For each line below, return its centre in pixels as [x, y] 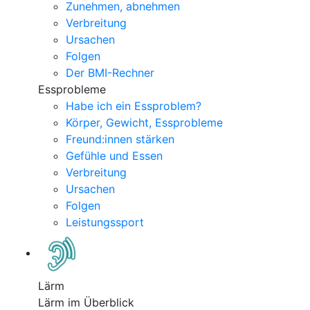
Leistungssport [105, 222]
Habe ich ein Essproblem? [134, 106]
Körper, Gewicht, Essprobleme [144, 122]
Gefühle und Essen [114, 156]
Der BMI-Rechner [110, 73]
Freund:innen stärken [120, 139]
